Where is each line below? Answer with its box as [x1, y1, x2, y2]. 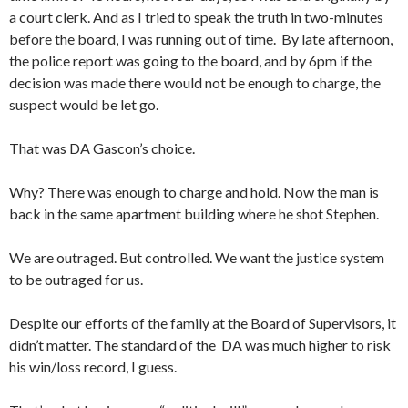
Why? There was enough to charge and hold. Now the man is [9, 183, 379, 201]
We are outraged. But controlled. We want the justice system [9, 249, 384, 267]
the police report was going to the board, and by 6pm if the [9, 52, 372, 70]
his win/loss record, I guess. [9, 358, 177, 376]
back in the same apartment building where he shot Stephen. [9, 205, 379, 223]
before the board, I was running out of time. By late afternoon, [9, 30, 393, 48]
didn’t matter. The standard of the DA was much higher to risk [9, 336, 391, 354]
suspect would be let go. [9, 96, 158, 114]
